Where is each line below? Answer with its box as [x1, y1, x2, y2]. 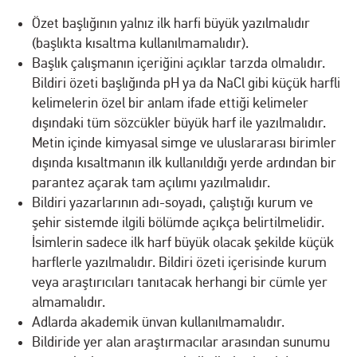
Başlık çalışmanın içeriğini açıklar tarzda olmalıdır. [32, 54, 325, 72]
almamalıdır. [32, 293, 105, 311]
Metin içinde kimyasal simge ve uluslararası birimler [32, 134, 336, 151]
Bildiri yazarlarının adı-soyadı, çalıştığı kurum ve [32, 194, 313, 211]
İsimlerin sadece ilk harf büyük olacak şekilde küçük [32, 233, 334, 251]
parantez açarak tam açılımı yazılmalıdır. [32, 174, 270, 191]
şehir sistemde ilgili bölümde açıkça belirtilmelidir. [32, 214, 324, 231]
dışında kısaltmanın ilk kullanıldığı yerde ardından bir [32, 154, 336, 171]
